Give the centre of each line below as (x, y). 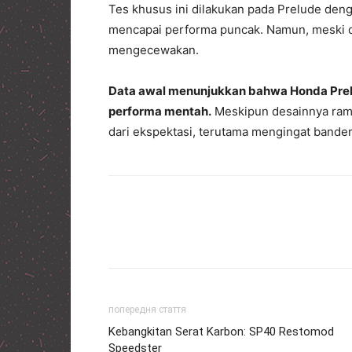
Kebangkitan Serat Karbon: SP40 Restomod (221, 331)
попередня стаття (147, 309)
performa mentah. (160, 111)
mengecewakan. (154, 49)
